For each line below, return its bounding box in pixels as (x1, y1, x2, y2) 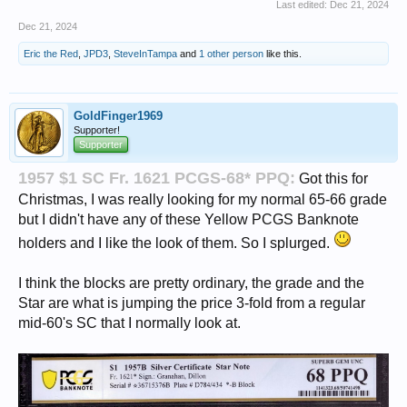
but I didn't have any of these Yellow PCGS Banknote (18, 211, 359, 227)
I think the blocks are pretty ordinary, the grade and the (18, 274, 364, 291)
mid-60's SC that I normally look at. (18, 314, 241, 331)
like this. (263, 47, 302, 59)
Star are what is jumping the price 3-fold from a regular (18, 294, 365, 311)
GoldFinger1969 (74, 108, 163, 123)
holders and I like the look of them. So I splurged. (18, 234, 333, 251)
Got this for (299, 170, 368, 186)
